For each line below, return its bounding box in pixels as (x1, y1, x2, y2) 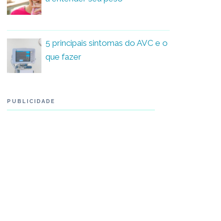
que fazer (45, 51, 81, 62)
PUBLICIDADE (7, 98, 55, 105)
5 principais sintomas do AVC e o (45, 37, 168, 48)
